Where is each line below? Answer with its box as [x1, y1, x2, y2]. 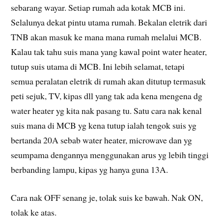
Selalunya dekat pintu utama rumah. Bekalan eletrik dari [11, 16, 208, 28]
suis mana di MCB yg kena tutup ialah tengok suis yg [11, 119, 197, 132]
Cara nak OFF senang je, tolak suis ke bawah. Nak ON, [11, 191, 203, 203]
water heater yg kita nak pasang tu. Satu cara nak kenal [11, 105, 202, 117]
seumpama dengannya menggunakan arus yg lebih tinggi [11, 149, 209, 161]
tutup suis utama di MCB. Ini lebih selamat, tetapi [11, 60, 185, 73]
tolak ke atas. [11, 206, 57, 218]
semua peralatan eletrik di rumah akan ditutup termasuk [11, 75, 206, 87]
